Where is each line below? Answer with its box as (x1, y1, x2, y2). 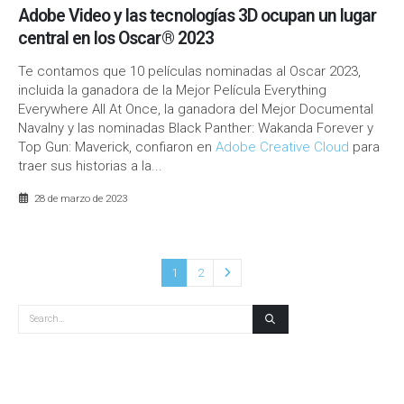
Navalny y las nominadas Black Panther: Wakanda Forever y (18, 119, 373, 136)
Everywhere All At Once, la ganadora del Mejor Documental (18, 100, 373, 117)
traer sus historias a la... (18, 157, 162, 174)
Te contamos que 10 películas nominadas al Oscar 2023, (18, 62, 361, 79)
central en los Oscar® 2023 (18, 27, 214, 49)
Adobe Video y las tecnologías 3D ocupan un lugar (18, 5, 377, 26)
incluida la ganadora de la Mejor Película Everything (18, 81, 326, 98)
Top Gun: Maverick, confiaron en (18, 138, 216, 155)
